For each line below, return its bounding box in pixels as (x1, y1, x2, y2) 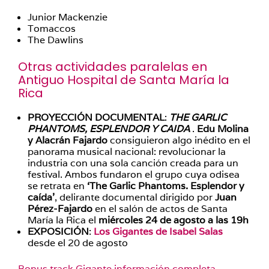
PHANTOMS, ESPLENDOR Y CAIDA (28, 122, 190, 135)
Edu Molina (197, 122, 249, 135)
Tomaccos (28, 22, 76, 35)
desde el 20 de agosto (28, 237, 128, 249)
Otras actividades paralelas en (18, 58, 207, 75)
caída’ (28, 191, 55, 204)
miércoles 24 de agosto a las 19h (98, 214, 249, 226)
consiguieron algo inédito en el (107, 134, 250, 147)
